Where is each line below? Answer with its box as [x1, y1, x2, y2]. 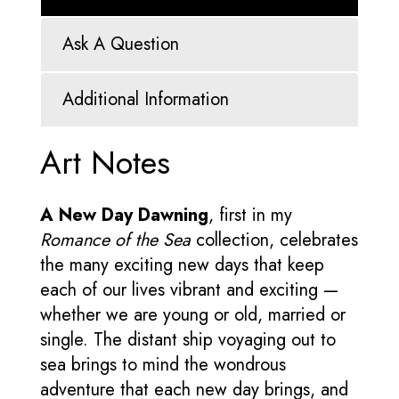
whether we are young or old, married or [40, 302, 346, 329]
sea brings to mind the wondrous [40, 352, 286, 379]
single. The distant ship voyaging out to [40, 327, 336, 354]
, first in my [208, 202, 292, 229]
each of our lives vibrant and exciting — [40, 277, 338, 304]
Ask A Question [62, 31, 179, 57]
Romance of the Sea [40, 227, 191, 254]
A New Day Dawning [40, 202, 208, 229]
